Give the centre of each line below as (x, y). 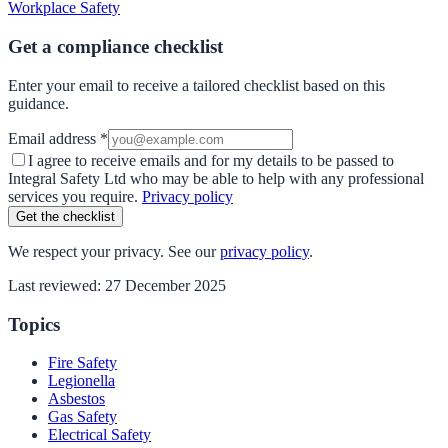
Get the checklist (65, 216)
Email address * (58, 138)
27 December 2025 (165, 285)
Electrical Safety (99, 435)
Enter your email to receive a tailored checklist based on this (196, 85)
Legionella (81, 381)
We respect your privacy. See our (112, 251)
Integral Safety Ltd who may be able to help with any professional (216, 178)
